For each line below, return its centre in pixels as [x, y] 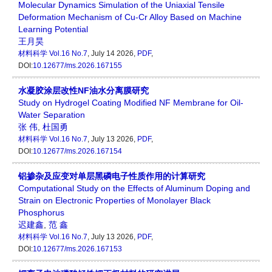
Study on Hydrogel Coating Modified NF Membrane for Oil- [131, 103]
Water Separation [52, 115]
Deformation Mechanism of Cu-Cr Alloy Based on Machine [130, 17]
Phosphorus [41, 213]
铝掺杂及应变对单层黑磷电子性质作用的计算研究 [112, 176]
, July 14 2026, [112, 54]
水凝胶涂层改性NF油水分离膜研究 [83, 91]
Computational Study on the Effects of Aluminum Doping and [134, 189]
